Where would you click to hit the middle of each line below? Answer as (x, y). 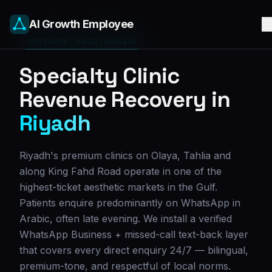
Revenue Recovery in (125, 100)
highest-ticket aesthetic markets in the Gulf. (118, 187)
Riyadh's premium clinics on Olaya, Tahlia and (125, 155)
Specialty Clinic (100, 76)
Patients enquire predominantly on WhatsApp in (130, 203)
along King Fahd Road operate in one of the (121, 171)
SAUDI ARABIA (106, 42)
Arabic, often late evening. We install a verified (126, 219)
